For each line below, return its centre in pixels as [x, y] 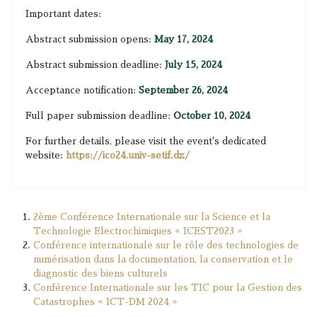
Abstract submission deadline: [95, 65]
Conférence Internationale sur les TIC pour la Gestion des [168, 288]
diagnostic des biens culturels [100, 273]
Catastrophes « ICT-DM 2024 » [105, 302]
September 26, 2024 [183, 90]
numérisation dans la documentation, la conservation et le [163, 259]
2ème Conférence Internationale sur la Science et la [152, 217]
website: [46, 155]
